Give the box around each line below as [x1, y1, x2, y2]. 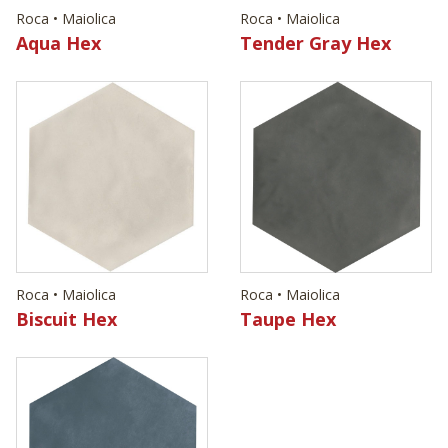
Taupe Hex [240, 306, 336, 331]
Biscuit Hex [16, 306, 117, 331]
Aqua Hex [16, 30, 101, 55]
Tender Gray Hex [240, 30, 391, 55]
